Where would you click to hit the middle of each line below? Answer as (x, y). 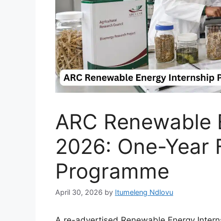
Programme (112, 171)
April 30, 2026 (79, 192)
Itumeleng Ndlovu (144, 192)
